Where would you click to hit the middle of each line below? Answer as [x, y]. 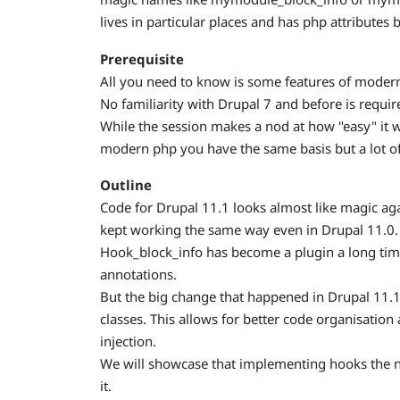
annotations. [138, 274]
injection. [128, 341]
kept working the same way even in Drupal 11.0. [249, 229]
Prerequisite [142, 58]
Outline [126, 185]
